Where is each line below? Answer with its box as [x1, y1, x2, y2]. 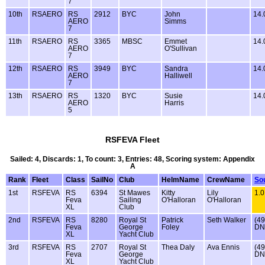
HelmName [161, 176, 199, 183]
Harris [164, 99, 184, 106]
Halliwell [164, 72, 192, 79]
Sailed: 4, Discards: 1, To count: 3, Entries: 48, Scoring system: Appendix [10, 155, 255, 163]
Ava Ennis [207, 243, 240, 251]
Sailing [119, 196, 141, 203]
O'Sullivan [164, 44, 197, 52]
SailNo [91, 176, 113, 183]
